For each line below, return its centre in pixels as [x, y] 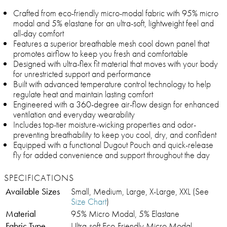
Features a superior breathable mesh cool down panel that [111, 44]
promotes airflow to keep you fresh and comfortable [101, 54]
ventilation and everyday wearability [74, 115]
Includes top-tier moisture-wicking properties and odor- [105, 125]
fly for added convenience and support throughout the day [111, 155]
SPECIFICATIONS [39, 178]
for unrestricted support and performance [82, 74]
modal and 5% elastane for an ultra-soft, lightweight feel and [113, 23]
